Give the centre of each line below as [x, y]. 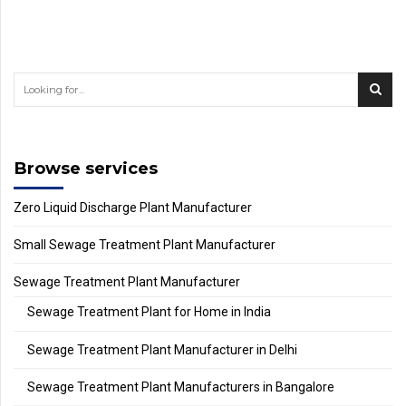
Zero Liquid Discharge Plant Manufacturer [133, 207]
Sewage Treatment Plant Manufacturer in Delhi [162, 349]
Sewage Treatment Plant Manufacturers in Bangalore [181, 387]
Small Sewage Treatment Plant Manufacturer [145, 245]
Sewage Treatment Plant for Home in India [149, 312]
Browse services [86, 168]
